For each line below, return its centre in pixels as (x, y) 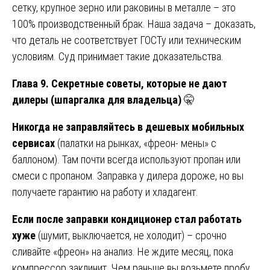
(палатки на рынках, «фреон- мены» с (136, 143)
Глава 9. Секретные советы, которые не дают (120, 83)
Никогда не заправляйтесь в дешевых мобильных (128, 127)
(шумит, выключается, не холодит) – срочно (131, 235)
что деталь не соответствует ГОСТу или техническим (127, 40)
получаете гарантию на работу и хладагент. (105, 192)
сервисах (33, 143)
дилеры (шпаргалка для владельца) (97, 99)
